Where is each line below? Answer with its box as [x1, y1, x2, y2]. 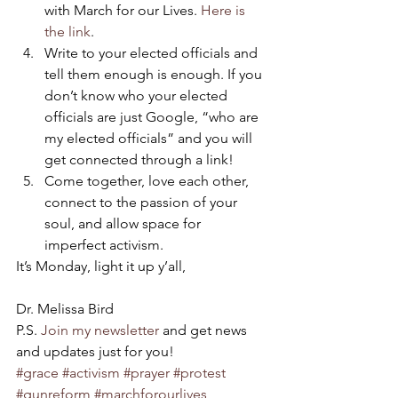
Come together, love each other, [44, 172, 252, 189]
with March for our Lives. [44, 2, 201, 19]
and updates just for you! [16, 343, 174, 360]
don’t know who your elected [44, 87, 231, 104]
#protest [173, 364, 226, 381]
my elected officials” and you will [44, 130, 256, 147]
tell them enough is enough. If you [44, 66, 266, 83]
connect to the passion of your [44, 194, 241, 211]
